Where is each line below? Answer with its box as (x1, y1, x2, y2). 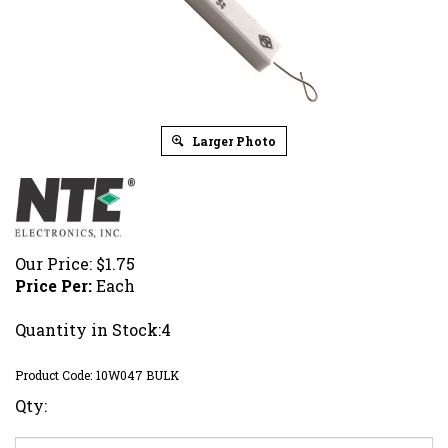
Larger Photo (189, 132, 276, 149)
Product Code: (15, 366, 92, 383)
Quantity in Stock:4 (15, 318, 171, 340)
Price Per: (15, 274, 92, 296)
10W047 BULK (96, 366, 179, 383)
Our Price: (15, 252, 92, 274)
